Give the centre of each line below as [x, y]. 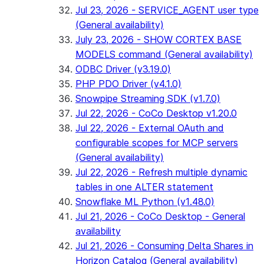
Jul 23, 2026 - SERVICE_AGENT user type [167, 10]
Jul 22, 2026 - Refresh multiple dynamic [161, 172]
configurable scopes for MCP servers [157, 143]
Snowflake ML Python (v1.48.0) [145, 202]
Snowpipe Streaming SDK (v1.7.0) [148, 98]
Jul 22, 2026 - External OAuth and [150, 128]
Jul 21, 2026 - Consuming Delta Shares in [164, 246]
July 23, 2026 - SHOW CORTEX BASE [159, 39]
